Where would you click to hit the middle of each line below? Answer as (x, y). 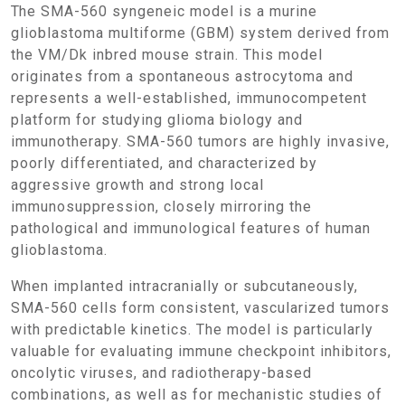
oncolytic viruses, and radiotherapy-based (161, 373)
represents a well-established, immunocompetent (189, 98)
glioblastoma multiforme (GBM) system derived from (200, 33)
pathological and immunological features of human (191, 228)
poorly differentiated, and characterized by (164, 163)
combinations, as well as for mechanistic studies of (197, 395)
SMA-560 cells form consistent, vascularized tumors (200, 308)
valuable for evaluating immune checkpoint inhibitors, (201, 351)
